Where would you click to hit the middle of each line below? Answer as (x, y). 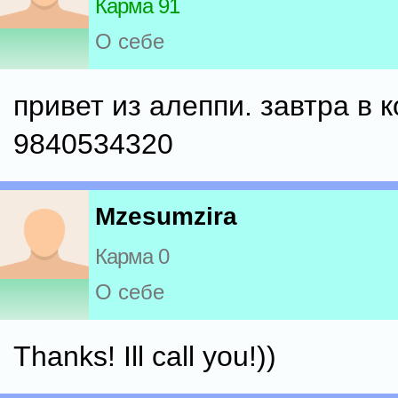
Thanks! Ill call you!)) (145, 356)
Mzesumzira (166, 217)
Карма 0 (132, 257)
